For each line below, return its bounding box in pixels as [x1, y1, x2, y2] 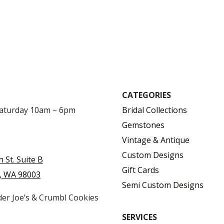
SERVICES [121, 211, 157, 223]
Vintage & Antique [121, 134, 189, 145]
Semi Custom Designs [121, 179, 203, 190]
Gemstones [121, 119, 164, 130]
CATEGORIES [121, 89, 171, 100]
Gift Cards [121, 164, 159, 175]
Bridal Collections [121, 104, 187, 115]
